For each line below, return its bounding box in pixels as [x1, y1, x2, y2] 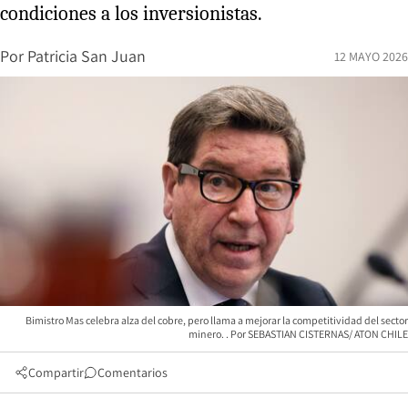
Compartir [28, 363, 84, 381]
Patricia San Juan [27, 46, 146, 66]
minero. [189, 326, 226, 341]
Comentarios [97, 363, 168, 381]
